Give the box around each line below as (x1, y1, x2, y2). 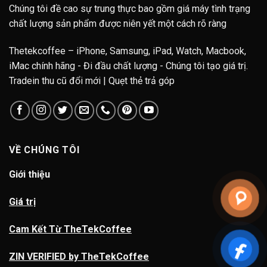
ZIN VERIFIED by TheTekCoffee (9, 250, 149, 262)
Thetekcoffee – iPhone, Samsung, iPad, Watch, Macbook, (9, 45, 246, 57)
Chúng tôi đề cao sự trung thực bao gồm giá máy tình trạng (9, 3, 250, 15)
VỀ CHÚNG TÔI (9, 144, 80, 156)
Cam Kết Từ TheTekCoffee (9, 223, 132, 235)
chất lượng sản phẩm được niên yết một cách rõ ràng (9, 18, 226, 30)
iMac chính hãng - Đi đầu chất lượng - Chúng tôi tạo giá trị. (9, 60, 248, 72)
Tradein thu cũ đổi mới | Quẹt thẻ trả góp (9, 75, 175, 87)
